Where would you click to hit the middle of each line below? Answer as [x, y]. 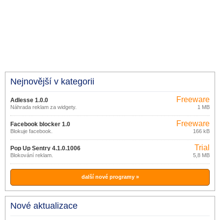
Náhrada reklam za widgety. [43, 107]
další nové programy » [110, 177]
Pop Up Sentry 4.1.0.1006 [45, 148]
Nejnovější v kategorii [52, 82]
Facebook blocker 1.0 [40, 124]
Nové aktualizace [44, 206]
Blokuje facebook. [31, 131]
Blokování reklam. [32, 155]
